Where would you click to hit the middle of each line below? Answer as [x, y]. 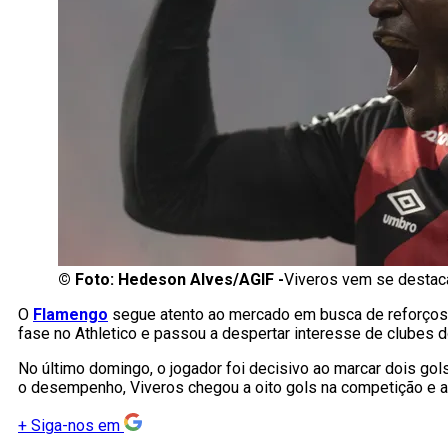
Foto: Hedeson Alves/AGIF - [179, 280]
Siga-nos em [75, 426]
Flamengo [70, 315]
